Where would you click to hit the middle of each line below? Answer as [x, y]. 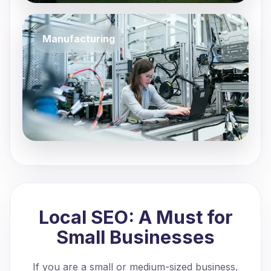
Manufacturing [79, 39]
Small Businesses [135, 237]
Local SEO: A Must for [135, 217]
